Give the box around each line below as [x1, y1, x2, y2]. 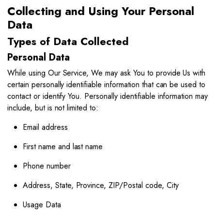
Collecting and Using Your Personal [7, 3, 194, 19]
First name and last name [23, 141, 103, 152]
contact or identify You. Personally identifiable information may [7, 91, 208, 102]
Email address [23, 122, 68, 133]
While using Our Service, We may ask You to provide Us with [7, 67, 206, 78]
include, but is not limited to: [7, 102, 99, 113]
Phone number [23, 160, 71, 171]
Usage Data [23, 199, 61, 210]
